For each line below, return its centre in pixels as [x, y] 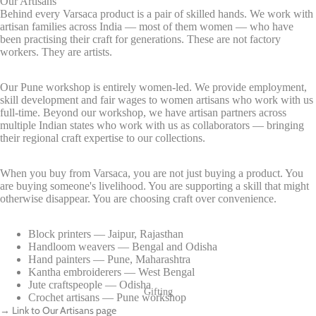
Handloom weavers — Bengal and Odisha [123, 246]
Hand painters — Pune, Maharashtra [109, 259]
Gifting [158, 291]
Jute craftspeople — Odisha [90, 284]
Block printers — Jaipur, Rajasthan [106, 233]
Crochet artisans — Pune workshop [107, 297]
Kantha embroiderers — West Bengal [111, 272]
